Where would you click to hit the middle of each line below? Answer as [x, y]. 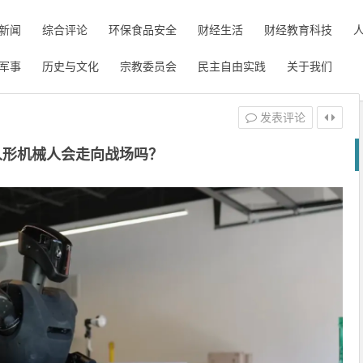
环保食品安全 [143, 30]
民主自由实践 [232, 66]
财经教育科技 [298, 30]
